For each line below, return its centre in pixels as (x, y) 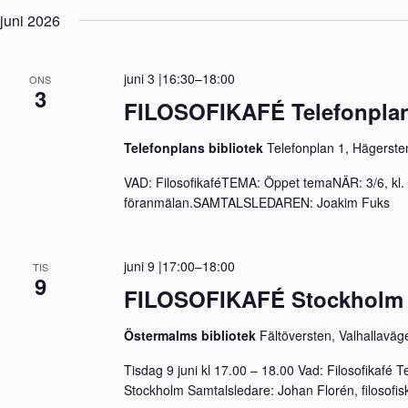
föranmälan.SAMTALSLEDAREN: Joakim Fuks (257, 202)
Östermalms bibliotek (192, 335)
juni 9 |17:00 (160, 266)
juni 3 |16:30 (160, 78)
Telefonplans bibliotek (196, 148)
